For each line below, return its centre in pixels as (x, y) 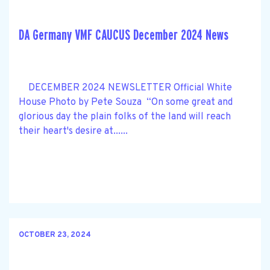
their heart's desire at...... (73, 131)
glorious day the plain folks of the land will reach (125, 117)
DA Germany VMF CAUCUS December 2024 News (124, 35)
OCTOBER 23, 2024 (55, 235)
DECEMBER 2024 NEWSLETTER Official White (125, 88)
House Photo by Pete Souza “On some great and (126, 102)
